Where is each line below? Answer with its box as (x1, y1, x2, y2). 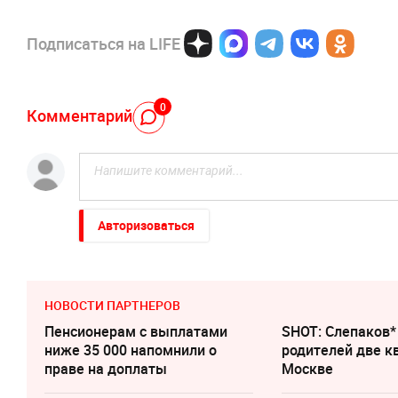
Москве (282, 358, 334, 378)
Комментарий (27, 105, 132, 127)
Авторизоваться (98, 216, 195, 234)
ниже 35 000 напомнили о (44, 339, 217, 360)
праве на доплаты (44, 358, 167, 378)
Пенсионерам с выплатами (44, 321, 227, 341)
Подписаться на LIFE (27, 32, 180, 54)
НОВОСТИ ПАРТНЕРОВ (44, 296, 180, 314)
